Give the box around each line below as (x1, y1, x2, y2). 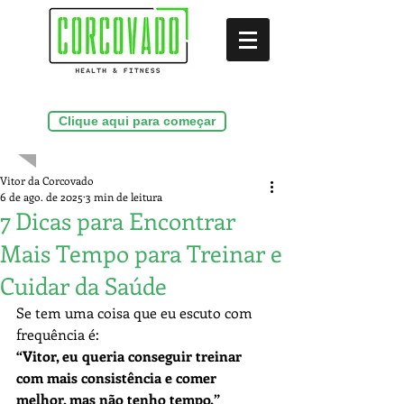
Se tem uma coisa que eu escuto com (16, 303, 256, 322)
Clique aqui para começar (59, 114, 216, 128)
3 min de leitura (86, 189, 162, 204)
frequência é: (16, 325, 99, 344)
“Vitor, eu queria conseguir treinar (16, 346, 245, 365)
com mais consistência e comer (16, 368, 220, 387)
